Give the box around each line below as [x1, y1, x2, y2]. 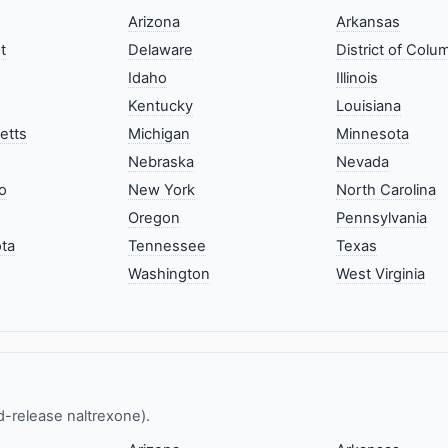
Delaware [128, 40, 194, 59]
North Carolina [335, 180, 436, 199]
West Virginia [335, 264, 425, 283]
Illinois [335, 68, 378, 87]
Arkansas [335, 12, 400, 31]
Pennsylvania [335, 208, 427, 227]
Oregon [128, 208, 181, 227]
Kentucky [128, 96, 194, 115]
